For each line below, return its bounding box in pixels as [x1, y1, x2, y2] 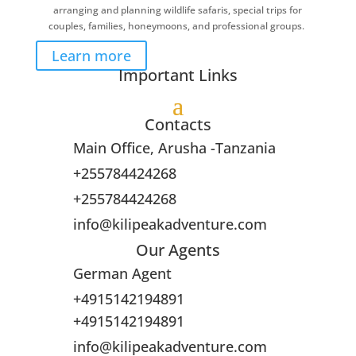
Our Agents [135, 239, 220, 261]
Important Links [118, 64, 238, 86]
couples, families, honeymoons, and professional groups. [48, 19, 308, 33]
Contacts [144, 114, 211, 135]
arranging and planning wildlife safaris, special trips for [53, 3, 303, 17]
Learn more [51, 46, 131, 65]
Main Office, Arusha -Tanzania [72, 138, 276, 157]
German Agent [72, 264, 172, 283]
